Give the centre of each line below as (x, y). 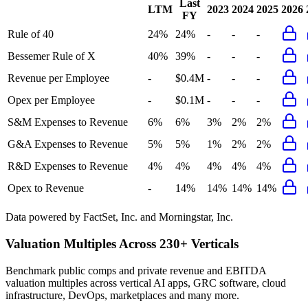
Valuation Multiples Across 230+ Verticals (122, 244)
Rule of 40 (31, 34)
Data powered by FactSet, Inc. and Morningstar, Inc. (119, 217)
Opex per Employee (51, 100)
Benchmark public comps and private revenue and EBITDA (136, 270)
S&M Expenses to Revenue (68, 122)
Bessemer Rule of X (52, 56)
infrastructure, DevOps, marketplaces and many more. (122, 295)
